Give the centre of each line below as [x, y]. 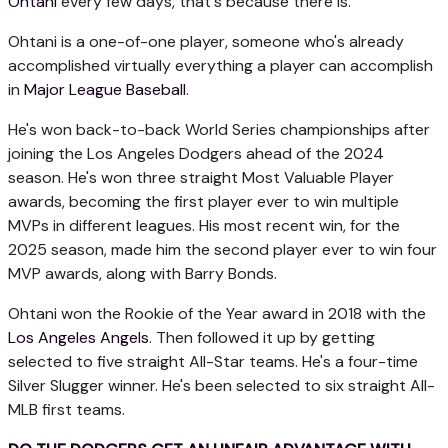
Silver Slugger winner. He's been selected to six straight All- [221, 385]
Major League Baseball [105, 89]
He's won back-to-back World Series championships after [219, 129]
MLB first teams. [66, 409]
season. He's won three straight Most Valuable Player [201, 177]
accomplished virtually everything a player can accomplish [220, 65]
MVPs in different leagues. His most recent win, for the [204, 225]
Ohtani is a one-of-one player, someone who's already [206, 41]
